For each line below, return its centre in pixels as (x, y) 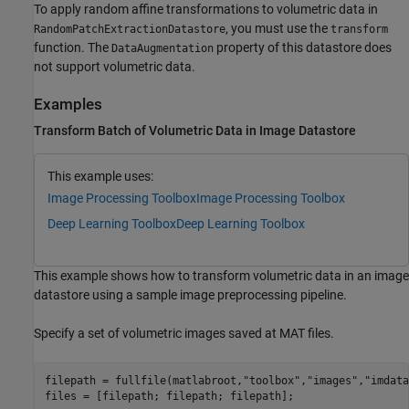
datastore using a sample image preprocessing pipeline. (190, 295)
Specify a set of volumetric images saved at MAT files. (184, 334)
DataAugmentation (163, 48)
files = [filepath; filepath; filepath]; (169, 396)
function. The (73, 47)
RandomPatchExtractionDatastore (130, 29)
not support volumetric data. (115, 66)
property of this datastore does (303, 47)
